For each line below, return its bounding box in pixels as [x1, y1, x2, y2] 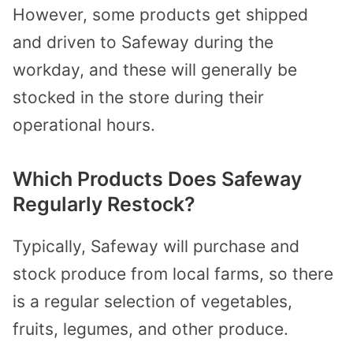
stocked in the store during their [13, 87, 264, 107]
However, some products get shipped [13, 4, 308, 24]
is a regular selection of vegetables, [13, 292, 292, 312]
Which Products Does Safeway [13, 167, 302, 191]
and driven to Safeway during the [13, 32, 273, 52]
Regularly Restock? [13, 192, 195, 217]
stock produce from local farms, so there [13, 264, 333, 284]
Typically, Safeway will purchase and [13, 236, 299, 257]
